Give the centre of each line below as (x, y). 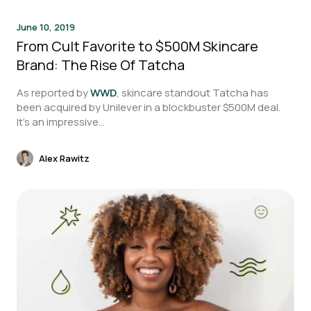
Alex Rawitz (64, 158)
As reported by (53, 93)
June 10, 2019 (46, 27)
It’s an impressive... (61, 122)
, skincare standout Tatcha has (193, 93)
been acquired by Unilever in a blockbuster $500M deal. (149, 107)
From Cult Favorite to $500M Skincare (137, 46)
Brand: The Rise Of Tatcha (101, 65)
